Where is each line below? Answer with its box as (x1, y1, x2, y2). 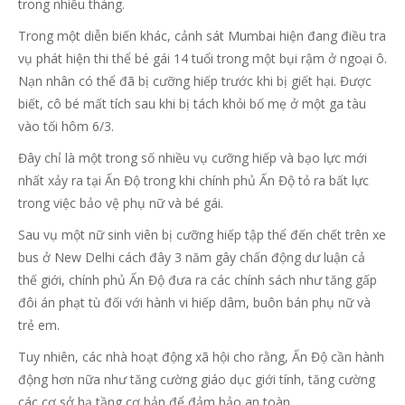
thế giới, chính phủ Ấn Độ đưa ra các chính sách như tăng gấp (18, 271, 377, 288)
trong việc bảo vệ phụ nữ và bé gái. (18, 194, 223, 212)
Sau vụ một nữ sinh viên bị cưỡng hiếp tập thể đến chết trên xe (18, 226, 386, 243)
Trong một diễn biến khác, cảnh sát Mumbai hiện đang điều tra (18, 27, 386, 44)
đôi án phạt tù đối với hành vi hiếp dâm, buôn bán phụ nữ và (18, 294, 371, 311)
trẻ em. (18, 316, 60, 334)
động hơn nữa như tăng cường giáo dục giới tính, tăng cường (18, 371, 375, 388)
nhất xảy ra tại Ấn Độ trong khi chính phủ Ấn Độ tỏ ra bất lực (18, 172, 369, 189)
